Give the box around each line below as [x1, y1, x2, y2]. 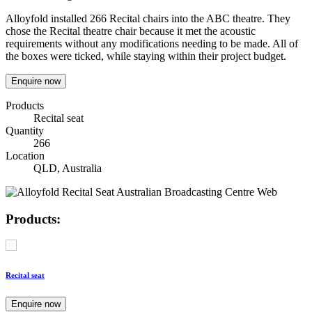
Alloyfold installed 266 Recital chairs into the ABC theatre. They [6, 12, 290, 24]
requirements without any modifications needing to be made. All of [6, 37, 298, 49]
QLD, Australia [33, 162, 102, 174]
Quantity [6, 124, 44, 136]
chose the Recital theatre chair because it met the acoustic [6, 24, 256, 37]
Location [6, 149, 45, 162]
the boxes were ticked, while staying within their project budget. [6, 49, 286, 62]
